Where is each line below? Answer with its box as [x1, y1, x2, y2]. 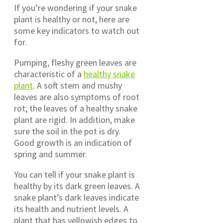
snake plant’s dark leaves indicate [14, 192, 139, 204]
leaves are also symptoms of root [14, 91, 139, 103]
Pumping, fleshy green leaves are [14, 57, 136, 69]
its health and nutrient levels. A [14, 203, 128, 215]
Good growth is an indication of [14, 137, 132, 149]
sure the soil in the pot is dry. [14, 125, 120, 137]
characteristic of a [14, 68, 84, 80]
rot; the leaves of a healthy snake [14, 103, 137, 114]
